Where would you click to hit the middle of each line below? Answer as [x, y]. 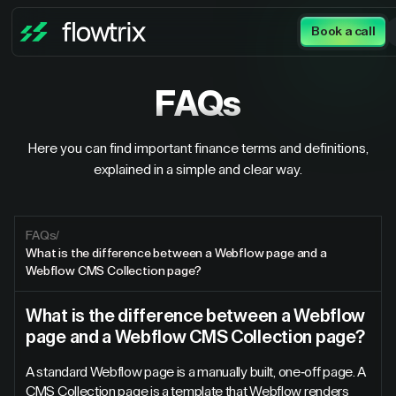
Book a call [343, 32]
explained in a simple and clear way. [198, 170]
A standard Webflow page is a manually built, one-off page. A [196, 372]
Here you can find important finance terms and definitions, [198, 148]
